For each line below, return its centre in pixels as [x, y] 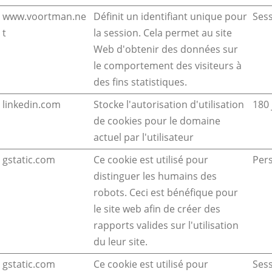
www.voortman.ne [44, 17]
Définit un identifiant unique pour [170, 17]
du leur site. [121, 242]
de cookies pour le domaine [157, 121]
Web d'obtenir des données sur [166, 49]
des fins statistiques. [140, 82]
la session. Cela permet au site [163, 33]
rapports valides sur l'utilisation [166, 226]
